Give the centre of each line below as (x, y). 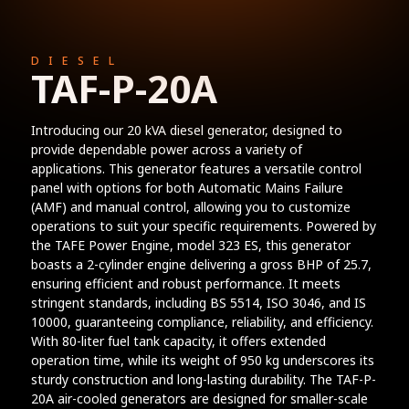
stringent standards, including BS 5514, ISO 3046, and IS (198, 302)
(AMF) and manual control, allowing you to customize (190, 206)
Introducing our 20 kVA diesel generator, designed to (186, 130)
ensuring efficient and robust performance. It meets (185, 283)
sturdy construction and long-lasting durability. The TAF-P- (203, 379)
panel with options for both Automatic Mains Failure (187, 187)
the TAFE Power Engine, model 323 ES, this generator (190, 245)
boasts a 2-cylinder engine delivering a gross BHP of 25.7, (201, 264)
